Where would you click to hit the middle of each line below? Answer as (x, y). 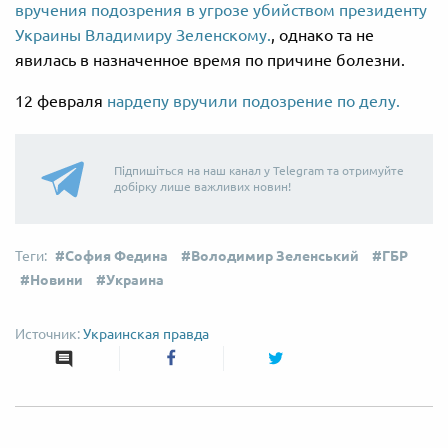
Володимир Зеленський (275, 255)
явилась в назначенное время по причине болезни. (210, 59)
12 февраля (59, 100)
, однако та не (322, 34)
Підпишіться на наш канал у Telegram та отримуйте (259, 170)
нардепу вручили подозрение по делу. (251, 100)
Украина (135, 279)
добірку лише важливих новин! (202, 186)
